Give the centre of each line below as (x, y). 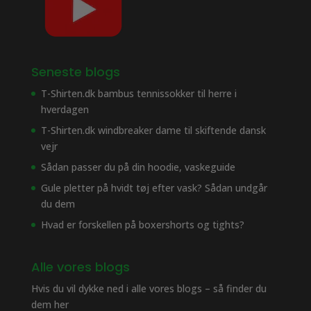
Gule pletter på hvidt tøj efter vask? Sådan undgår (154, 187)
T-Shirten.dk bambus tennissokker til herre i (138, 93)
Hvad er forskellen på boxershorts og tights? (142, 224)
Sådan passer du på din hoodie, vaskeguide (138, 167)
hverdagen (65, 109)
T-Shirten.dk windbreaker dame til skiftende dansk (153, 130)
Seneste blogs (75, 72)
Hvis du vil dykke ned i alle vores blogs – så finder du (149, 288)
